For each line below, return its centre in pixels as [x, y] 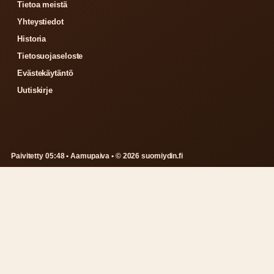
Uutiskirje [35, 91]
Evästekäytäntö [45, 73]
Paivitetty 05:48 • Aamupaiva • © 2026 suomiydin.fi [97, 156]
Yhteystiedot [40, 22]
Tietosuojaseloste [50, 56]
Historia [32, 39]
